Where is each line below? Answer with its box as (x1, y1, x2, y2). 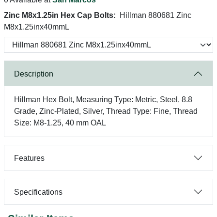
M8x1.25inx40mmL (4, 23, 69, 31)
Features (14, 154, 45, 162)
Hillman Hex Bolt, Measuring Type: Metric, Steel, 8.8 (14, 95, 192, 104)
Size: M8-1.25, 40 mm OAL (14, 119, 106, 127)
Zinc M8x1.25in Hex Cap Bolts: (4, 11, 116, 19)
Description (14, 69, 53, 78)
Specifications (14, 187, 62, 196)
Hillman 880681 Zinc (120, 11, 191, 19)
